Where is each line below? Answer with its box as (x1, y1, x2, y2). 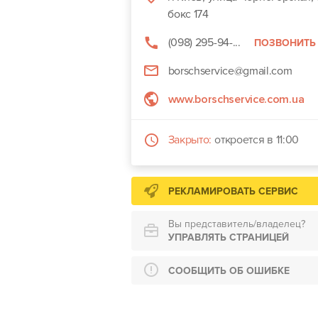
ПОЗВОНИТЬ (253, 36, 316, 49)
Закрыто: (168, 133, 212, 147)
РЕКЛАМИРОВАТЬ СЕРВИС (168, 185, 298, 197)
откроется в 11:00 (214, 133, 300, 147)
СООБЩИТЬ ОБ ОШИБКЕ (168, 264, 290, 277)
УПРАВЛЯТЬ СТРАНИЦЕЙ (168, 231, 289, 243)
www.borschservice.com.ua (168, 92, 305, 106)
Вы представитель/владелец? (168, 218, 305, 230)
